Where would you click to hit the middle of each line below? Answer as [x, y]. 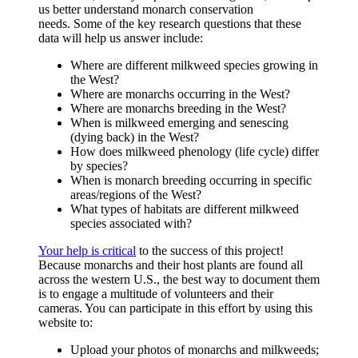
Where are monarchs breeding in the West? [178, 108]
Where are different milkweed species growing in [194, 65]
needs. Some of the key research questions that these [170, 23]
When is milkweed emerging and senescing [179, 122]
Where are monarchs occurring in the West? [180, 93]
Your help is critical [87, 250]
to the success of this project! [210, 250]
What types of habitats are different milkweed [185, 209]
